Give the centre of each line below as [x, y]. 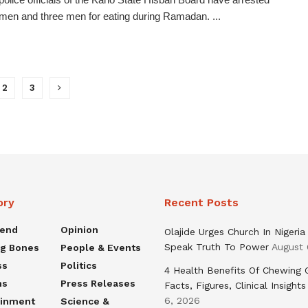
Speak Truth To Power [217, 246]
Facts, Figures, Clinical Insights [235, 285]
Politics [78, 265]
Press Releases [98, 283]
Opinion [79, 229]
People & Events [100, 247]
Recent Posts [201, 202]
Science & [85, 301]
